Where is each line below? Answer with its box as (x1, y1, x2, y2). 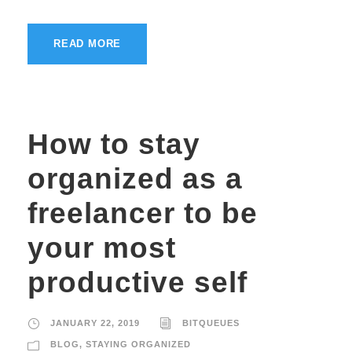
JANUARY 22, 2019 (50, 317, 140, 328)
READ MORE (53, 37, 122, 49)
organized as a (27, 162, 243, 195)
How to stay (27, 127, 200, 160)
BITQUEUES (182, 317, 240, 328)
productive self (27, 266, 247, 299)
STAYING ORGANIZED (86, 339, 191, 349)
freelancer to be (27, 196, 258, 229)
